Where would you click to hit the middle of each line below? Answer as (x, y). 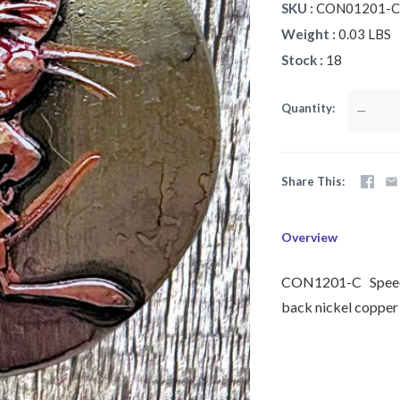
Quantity (307, 108)
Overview (310, 237)
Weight (307, 33)
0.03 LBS (365, 33)
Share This (312, 182)
